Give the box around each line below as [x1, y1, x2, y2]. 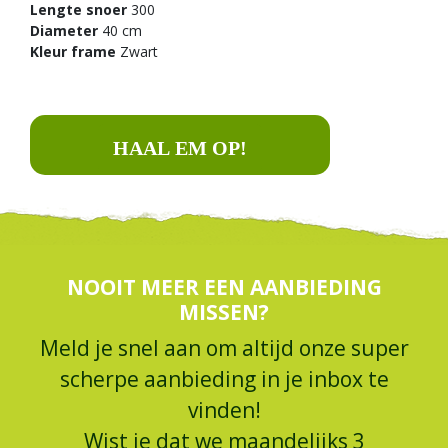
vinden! [187, 395, 261, 424]
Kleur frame [30, 42, 116, 62]
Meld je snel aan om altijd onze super [39, 333, 409, 362]
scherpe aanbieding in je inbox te [59, 364, 389, 393]
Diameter [30, 21, 98, 41]
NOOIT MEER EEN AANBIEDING [66, 273, 382, 302]
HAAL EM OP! [113, 137, 247, 160]
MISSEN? [179, 298, 269, 327]
